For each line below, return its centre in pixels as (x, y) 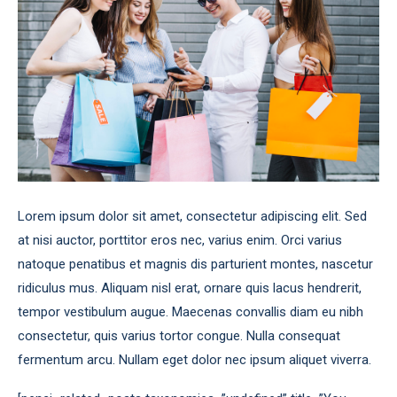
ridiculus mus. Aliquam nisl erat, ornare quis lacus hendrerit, (190, 288)
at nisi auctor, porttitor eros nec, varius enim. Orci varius (180, 240)
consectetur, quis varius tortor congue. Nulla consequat (179, 336)
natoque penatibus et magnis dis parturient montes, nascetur (195, 264)
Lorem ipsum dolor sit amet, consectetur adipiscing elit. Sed (192, 216)
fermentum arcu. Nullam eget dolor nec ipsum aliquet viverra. (195, 360)
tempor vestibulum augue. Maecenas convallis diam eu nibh (191, 312)
